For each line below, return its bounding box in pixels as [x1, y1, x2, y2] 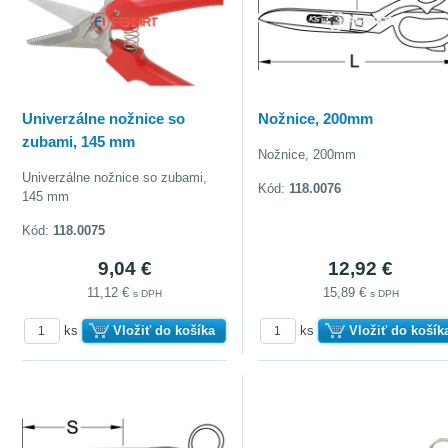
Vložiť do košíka [112, 322, 215, 338]
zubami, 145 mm [22, 132, 136, 150]
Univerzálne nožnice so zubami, [22, 169, 208, 185]
